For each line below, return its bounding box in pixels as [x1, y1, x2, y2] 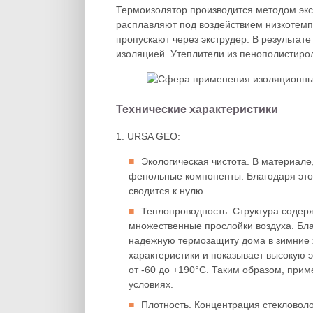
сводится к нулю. [129, 185, 206, 196]
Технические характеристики [116, 103, 278, 115]
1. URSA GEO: [116, 131, 180, 142]
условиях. [129, 279, 173, 290]
